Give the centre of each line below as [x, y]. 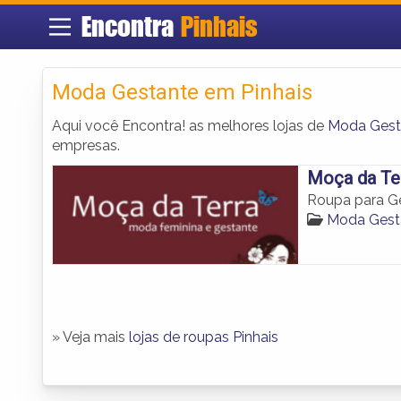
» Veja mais [90, 337]
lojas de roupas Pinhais [204, 337]
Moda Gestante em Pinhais [182, 92]
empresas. [86, 145]
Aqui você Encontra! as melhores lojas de [190, 125]
